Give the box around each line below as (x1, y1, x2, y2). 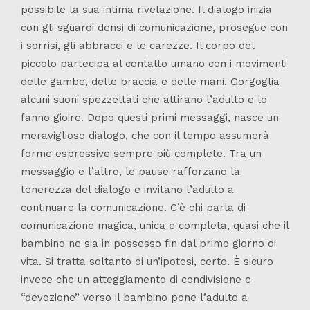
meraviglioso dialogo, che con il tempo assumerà (21, 129, 269, 143)
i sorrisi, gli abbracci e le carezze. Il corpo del (21, 39, 254, 53)
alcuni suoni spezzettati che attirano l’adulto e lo (21, 93, 267, 107)
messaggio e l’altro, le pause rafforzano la (21, 165, 240, 179)
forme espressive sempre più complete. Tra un (21, 147, 262, 161)
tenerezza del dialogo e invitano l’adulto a (21, 183, 234, 197)
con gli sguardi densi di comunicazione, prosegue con (21, 21, 288, 35)
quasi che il (233, 219, 289, 232)
